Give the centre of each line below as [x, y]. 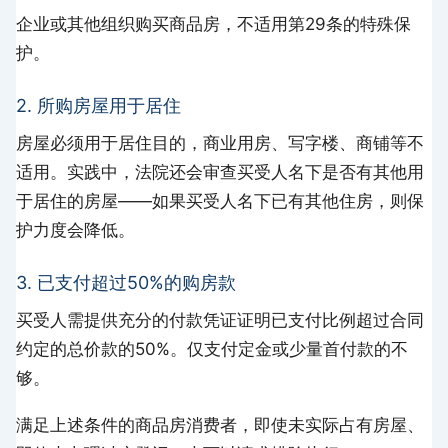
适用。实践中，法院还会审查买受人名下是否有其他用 [220, 171]
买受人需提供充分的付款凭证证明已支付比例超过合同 [220, 319]
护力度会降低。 [75, 229]
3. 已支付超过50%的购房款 [126, 282]
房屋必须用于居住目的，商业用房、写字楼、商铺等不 [220, 142]
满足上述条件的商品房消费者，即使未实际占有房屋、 [220, 424]
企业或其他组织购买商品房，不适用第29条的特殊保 [213, 23]
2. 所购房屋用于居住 [98, 105]
